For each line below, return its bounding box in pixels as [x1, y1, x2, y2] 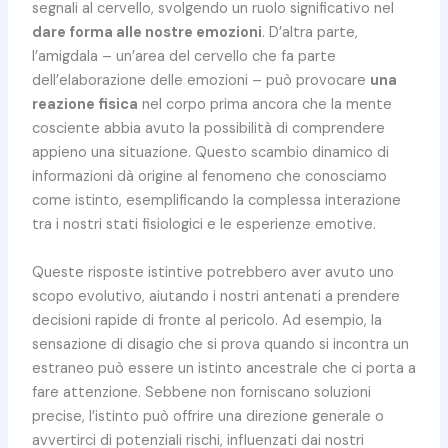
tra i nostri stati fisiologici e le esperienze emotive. [31, 215, 376, 235]
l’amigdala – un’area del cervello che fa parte [31, 47, 336, 67]
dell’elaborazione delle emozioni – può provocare [31, 71, 370, 91]
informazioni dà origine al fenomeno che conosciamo [31, 167, 387, 187]
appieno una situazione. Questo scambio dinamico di [31, 143, 389, 163]
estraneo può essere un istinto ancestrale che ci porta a [31, 358, 416, 378]
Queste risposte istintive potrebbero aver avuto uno [31, 262, 394, 282]
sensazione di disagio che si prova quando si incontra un [31, 334, 409, 354]
